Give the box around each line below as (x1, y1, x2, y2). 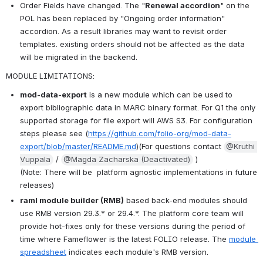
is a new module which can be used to (87, 89, 232, 99)
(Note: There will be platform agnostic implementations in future (20, 167, 257, 177)
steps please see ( (20, 128, 88, 138)
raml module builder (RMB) (20, 195, 124, 205)
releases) (20, 180, 54, 190)
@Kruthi (225, 141, 255, 151)
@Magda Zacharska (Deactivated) (63, 154, 190, 164)
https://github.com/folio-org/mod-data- (88, 128, 231, 138)
